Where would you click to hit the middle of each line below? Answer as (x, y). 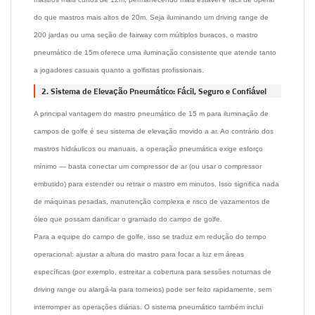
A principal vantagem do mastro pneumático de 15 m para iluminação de (151, 114)
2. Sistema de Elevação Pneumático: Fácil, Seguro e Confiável (154, 92)
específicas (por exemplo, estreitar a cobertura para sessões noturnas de (153, 272)
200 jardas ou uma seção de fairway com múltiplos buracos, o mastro (146, 35)
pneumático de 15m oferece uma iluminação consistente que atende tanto (155, 52)
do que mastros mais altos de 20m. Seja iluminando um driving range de (151, 17)
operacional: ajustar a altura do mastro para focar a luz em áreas (139, 254)
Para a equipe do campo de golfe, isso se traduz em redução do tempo (150, 237)
